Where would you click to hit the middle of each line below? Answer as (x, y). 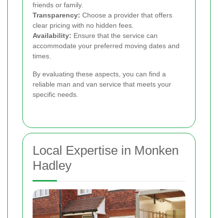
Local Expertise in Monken (106, 150)
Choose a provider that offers (126, 15)
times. (42, 56)
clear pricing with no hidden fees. (83, 25)
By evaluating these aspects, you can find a (99, 74)
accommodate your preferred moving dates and (106, 45)
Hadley (52, 165)
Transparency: (56, 15)
